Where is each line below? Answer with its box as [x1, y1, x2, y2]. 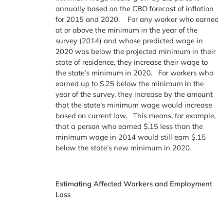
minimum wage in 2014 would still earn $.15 [55, 132, 206, 142]
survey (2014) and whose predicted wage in [55, 36, 203, 46]
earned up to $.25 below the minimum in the [55, 79, 204, 89]
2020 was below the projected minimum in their [55, 47, 216, 56]
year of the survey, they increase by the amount [55, 90, 213, 99]
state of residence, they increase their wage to [55, 57, 208, 67]
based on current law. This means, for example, [55, 111, 216, 121]
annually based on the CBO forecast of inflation [55, 4, 214, 14]
